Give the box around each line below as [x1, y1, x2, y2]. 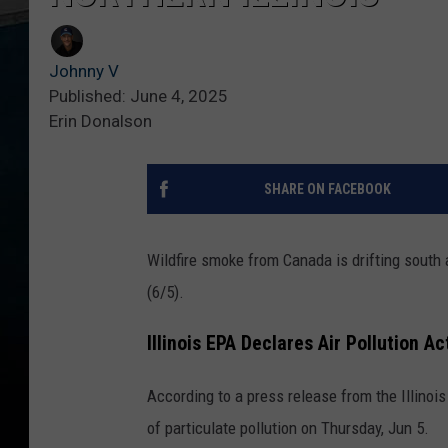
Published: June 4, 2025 [49, 86, 228, 107]
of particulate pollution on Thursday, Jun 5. [147, 417, 429, 438]
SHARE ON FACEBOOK [263, 181, 391, 198]
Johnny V [49, 61, 119, 82]
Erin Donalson [49, 111, 152, 132]
